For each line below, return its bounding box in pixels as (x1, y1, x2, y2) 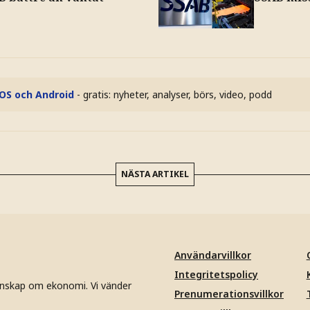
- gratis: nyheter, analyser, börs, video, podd (77, 88, 272, 101)
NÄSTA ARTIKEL (121, 168, 189, 180)
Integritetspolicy (174, 268, 258, 281)
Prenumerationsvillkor (174, 287, 284, 300)
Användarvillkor (174, 248, 251, 262)
